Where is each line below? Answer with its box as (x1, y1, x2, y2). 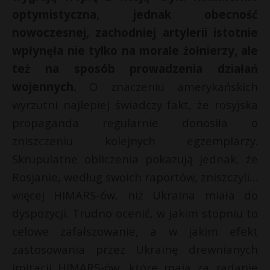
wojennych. (12, 79, 90, 95)
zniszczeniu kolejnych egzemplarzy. (12, 133, 258, 149)
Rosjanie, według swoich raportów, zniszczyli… (12, 169, 258, 185)
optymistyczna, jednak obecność (12, 7, 258, 22)
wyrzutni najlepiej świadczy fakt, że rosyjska (12, 97, 258, 113)
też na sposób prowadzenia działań (12, 61, 258, 77)
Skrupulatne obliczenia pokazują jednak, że (12, 151, 258, 167)
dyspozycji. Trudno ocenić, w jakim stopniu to (12, 206, 258, 221)
